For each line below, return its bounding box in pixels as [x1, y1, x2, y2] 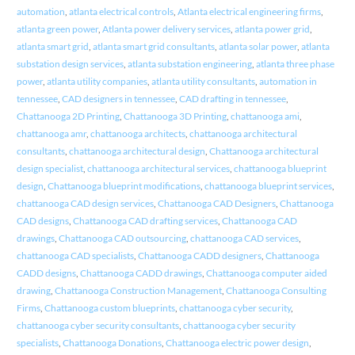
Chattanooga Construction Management [54, 284, 222, 297]
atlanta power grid [234, 23, 310, 36]
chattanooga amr [16, 128, 86, 140]
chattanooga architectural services [86, 162, 230, 175]
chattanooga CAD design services [16, 197, 154, 210]
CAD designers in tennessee [61, 93, 175, 105]
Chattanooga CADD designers [137, 250, 261, 262]
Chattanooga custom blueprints [44, 302, 175, 315]
